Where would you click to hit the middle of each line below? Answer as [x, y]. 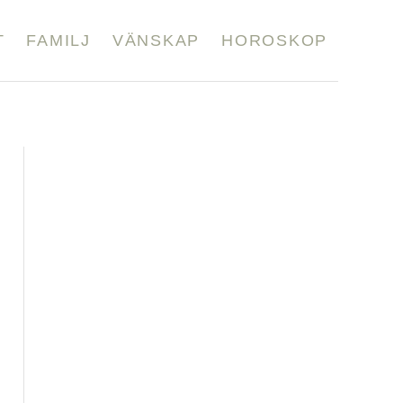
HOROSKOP [274, 40]
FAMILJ [58, 40]
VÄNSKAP [156, 40]
